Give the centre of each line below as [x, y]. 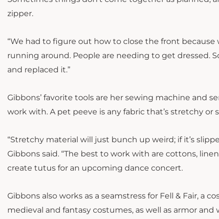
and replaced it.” [39, 70]
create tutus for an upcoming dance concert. [95, 168]
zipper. [20, 14]
